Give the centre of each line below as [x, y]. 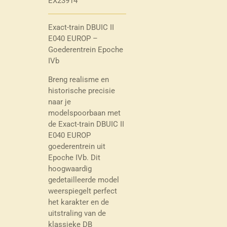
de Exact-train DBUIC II [86, 124]
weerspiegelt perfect [82, 191]
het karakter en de [78, 202]
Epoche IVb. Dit [74, 157]
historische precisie [81, 90]
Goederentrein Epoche [85, 49]
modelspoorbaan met [84, 113]
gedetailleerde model [83, 180]
